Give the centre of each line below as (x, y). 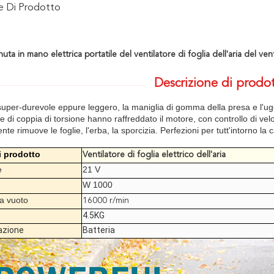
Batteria (99, 230)
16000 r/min (106, 201)
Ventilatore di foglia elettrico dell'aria (154, 155)
